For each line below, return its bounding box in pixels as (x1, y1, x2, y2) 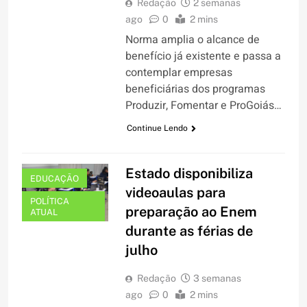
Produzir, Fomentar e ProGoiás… (125, 97, 282, 114)
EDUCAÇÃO (30, 173, 79, 184)
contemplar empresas (125, 64, 232, 82)
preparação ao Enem (125, 204, 257, 221)
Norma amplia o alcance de (125, 32, 260, 49)
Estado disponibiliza (125, 165, 253, 182)
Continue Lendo (126, 123, 188, 134)
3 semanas (193, 273, 241, 284)
